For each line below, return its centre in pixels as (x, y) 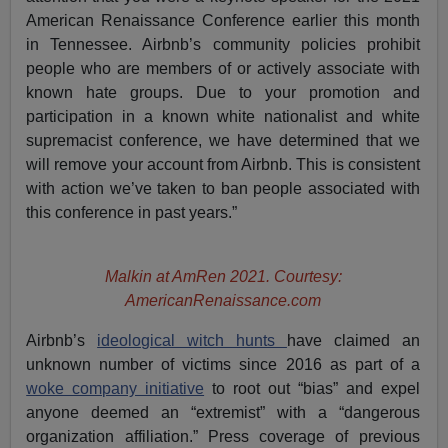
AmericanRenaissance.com (223, 300)
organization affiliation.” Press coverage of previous (223, 436)
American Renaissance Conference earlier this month (223, 20)
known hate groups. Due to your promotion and (223, 92)
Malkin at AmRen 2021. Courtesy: (223, 276)
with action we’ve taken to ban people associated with (223, 188)
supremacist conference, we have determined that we (223, 140)
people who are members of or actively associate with (223, 68)
